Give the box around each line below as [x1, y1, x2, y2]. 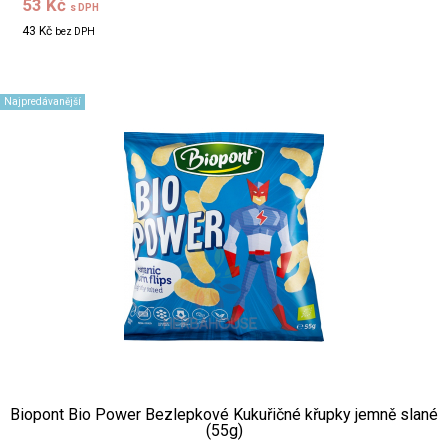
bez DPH [55, 25, 96, 37]
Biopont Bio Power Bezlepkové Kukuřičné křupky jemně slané [10, 404, 438, 424]
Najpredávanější [4, 95, 81, 107]
